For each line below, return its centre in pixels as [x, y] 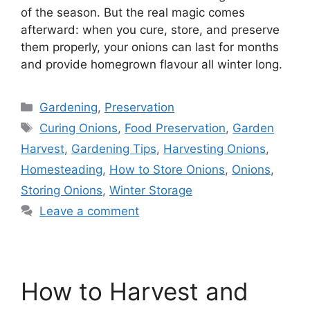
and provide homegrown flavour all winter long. [152, 65]
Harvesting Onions [215, 149]
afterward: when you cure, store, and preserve [150, 30]
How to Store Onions [167, 170]
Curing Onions [79, 128]
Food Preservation [175, 128]
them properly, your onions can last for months [150, 47]
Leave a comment [90, 211]
